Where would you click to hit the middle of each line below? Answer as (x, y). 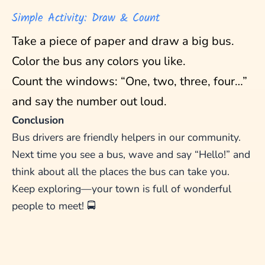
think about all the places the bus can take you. (121, 172)
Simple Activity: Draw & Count (86, 19)
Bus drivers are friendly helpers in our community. (126, 138)
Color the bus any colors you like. (99, 62)
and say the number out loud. (89, 102)
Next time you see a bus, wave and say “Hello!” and (131, 155)
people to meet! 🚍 (54, 206)
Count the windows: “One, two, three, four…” (130, 82)
